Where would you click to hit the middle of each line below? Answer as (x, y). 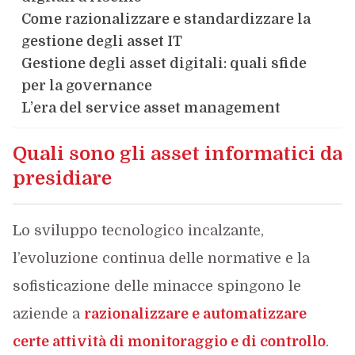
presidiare (62, 178)
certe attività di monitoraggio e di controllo (169, 342)
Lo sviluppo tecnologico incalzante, (138, 231)
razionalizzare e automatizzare (195, 314)
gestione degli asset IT (101, 41)
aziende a (48, 314)
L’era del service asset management (151, 108)
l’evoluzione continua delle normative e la (161, 258)
